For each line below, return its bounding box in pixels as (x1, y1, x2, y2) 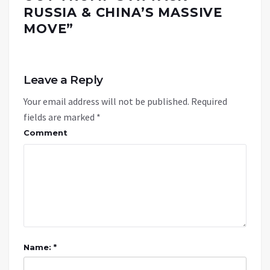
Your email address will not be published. (24, 95, 189, 108)
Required (191, 95, 227, 108)
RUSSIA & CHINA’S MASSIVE (24, 5, 223, 20)
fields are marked (24, 111, 96, 124)
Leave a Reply (24, 73, 103, 87)
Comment (24, 128, 67, 138)
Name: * (24, 242, 57, 253)
